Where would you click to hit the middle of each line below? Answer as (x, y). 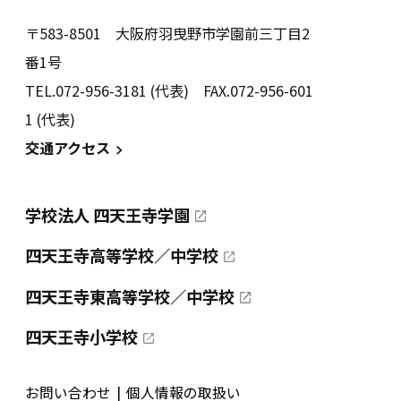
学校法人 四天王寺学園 (107, 215)
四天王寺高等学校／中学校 (121, 256)
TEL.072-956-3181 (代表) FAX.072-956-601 (169, 91)
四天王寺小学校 (81, 337)
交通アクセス (67, 148)
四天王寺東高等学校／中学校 (129, 296)
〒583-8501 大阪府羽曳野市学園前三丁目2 (167, 34)
